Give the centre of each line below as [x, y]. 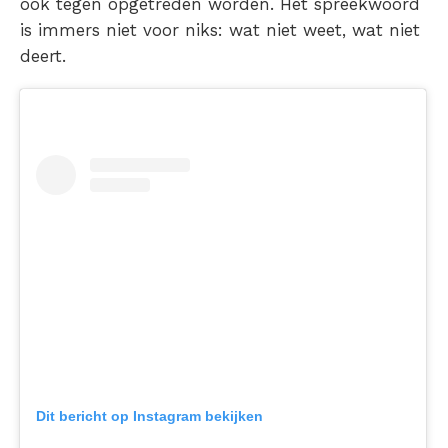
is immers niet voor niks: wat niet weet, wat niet [220, 29]
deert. [43, 55]
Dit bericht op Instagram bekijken [149, 415]
